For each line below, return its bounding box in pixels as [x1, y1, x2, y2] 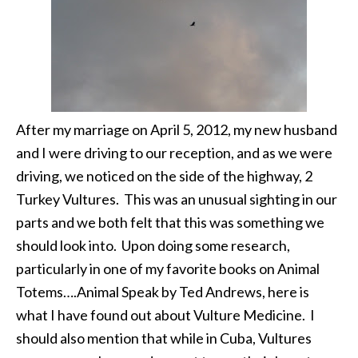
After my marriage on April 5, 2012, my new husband [16, 121, 337, 138]
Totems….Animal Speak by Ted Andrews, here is [16, 283, 309, 300]
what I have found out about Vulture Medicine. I [16, 306, 315, 324]
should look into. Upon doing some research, [16, 237, 290, 254]
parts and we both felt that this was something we [16, 213, 324, 231]
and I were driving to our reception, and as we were [16, 144, 332, 161]
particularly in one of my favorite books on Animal [16, 260, 320, 277]
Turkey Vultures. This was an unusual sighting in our [16, 190, 337, 208]
